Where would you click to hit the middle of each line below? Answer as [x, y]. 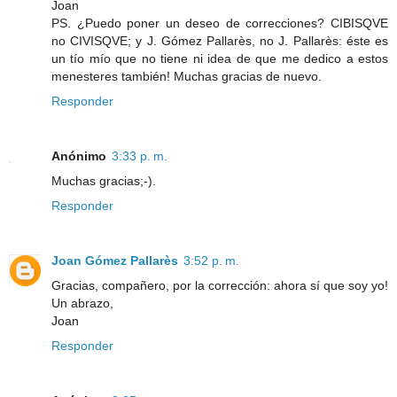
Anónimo [79, 156]
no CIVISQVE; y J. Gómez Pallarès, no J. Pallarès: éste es [220, 41]
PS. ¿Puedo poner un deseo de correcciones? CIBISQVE [220, 23]
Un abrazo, [82, 304]
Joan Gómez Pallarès [115, 261]
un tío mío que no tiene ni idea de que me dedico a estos [220, 59]
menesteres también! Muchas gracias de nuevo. [187, 77]
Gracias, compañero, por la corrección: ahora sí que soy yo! [220, 286]
